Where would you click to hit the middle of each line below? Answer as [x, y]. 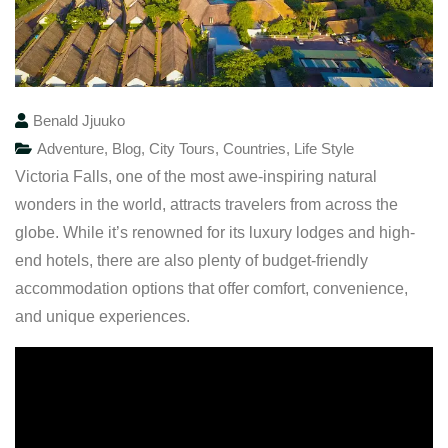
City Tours [182, 148]
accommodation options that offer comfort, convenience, [211, 288]
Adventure [70, 148]
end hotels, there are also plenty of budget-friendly [191, 260]
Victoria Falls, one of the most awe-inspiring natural [196, 176]
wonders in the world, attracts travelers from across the [206, 204]
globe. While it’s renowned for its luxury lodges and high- [215, 232]
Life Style [324, 148]
